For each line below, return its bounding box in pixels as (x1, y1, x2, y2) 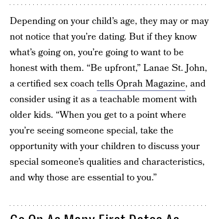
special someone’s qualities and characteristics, (10, 155, 205, 169)
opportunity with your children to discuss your (10, 140, 200, 153)
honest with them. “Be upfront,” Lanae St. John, (10, 62, 207, 75)
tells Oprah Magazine (97, 77, 185, 90)
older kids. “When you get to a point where (10, 109, 186, 122)
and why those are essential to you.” (10, 171, 157, 184)
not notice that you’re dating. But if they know (10, 30, 197, 44)
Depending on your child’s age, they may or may (10, 15, 209, 28)
